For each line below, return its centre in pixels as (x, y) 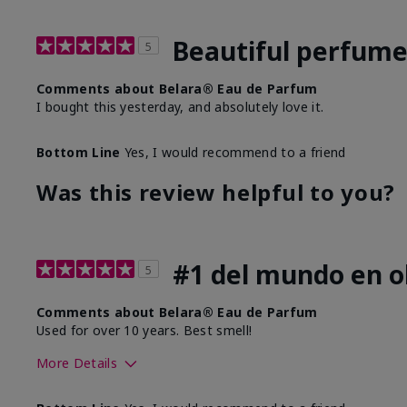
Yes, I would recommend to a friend (233, 153)
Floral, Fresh (365, 395)
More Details (77, 363)
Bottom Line (79, 153)
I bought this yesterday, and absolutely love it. (180, 107)
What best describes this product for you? (176, 395)
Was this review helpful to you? (216, 193)
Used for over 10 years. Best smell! (144, 331)
